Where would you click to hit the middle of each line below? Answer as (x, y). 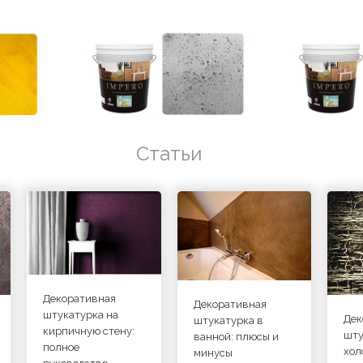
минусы (213, 353)
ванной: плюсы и (236, 337)
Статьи (169, 153)
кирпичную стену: (88, 331)
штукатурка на (80, 314)
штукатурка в (228, 321)
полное (61, 347)
